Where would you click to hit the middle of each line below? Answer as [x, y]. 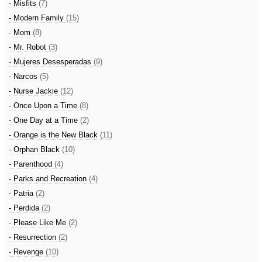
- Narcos [24, 76]
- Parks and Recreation [49, 179]
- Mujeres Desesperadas [51, 62]
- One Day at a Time [44, 120]
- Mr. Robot [29, 47]
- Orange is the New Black [54, 135]
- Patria [22, 193]
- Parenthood [32, 164]
